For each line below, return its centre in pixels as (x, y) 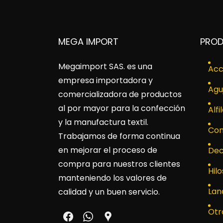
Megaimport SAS (91, 66)
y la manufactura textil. (104, 122)
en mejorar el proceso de (108, 150)
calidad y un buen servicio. (109, 192)
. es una (138, 66)
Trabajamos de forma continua (119, 136)
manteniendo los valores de (112, 178)
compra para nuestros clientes (119, 164)
